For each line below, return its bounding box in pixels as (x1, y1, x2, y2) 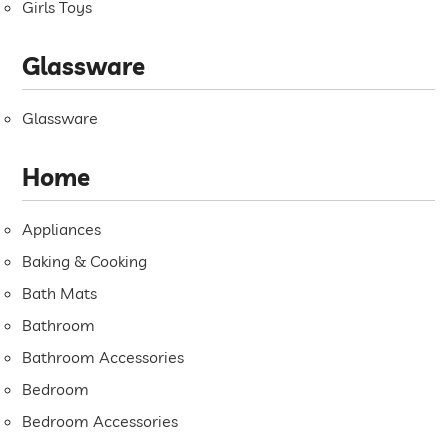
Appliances (22, 219, 102, 240)
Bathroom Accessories (22, 347, 185, 368)
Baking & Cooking (22, 251, 148, 272)
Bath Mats (22, 283, 98, 304)
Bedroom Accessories (22, 411, 179, 432)
